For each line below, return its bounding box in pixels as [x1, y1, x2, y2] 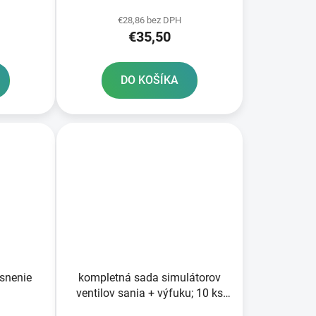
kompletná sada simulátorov [78, 271, 221, 285]
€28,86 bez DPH [117, 15, 181, 26]
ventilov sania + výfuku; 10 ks [75, 286, 223, 300]
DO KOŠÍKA [120, 73, 178, 87]
